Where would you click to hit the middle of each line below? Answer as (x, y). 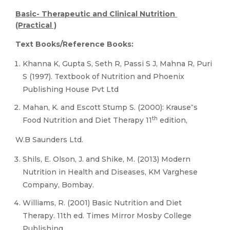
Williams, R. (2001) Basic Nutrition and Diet (102, 203)
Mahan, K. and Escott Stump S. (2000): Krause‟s (110, 107)
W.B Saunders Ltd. (49, 140)
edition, (172, 120)
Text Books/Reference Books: (74, 44)
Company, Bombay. (58, 185)
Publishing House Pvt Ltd (71, 89)
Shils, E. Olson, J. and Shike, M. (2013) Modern (107, 159)
